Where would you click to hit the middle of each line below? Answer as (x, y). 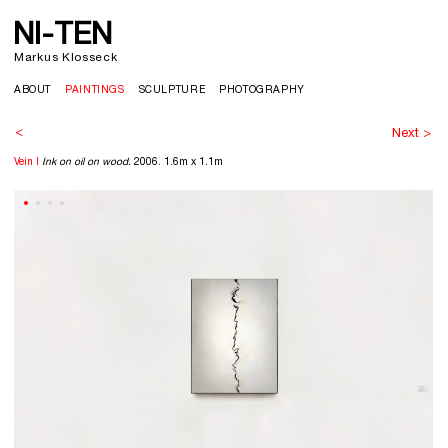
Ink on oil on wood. (86, 162)
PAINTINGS (95, 91)
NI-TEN (62, 38)
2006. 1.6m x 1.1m (177, 162)
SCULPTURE (172, 91)
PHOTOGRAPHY (262, 91)
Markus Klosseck (66, 59)
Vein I (28, 162)
